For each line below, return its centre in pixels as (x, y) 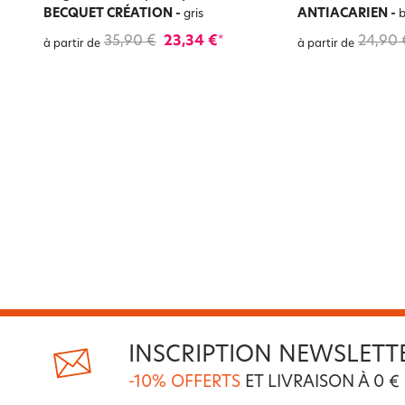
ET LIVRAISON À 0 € (322, 382)
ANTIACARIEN (342, 14)
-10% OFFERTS (184, 382)
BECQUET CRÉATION (108, 14)
